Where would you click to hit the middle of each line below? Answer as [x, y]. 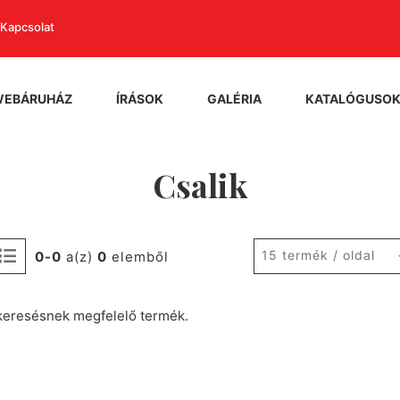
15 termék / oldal [318, 254]
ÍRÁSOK [140, 99]
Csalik [200, 185]
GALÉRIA [234, 99]
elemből [138, 256]
